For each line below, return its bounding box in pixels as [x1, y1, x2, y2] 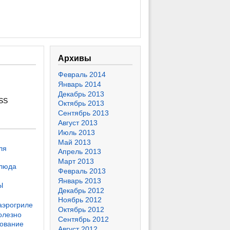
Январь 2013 [58, 176, 101, 185]
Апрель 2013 [58, 147, 101, 156]
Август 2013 [58, 118, 98, 127]
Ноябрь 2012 [58, 196, 102, 204]
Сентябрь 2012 [58, 215, 109, 223]
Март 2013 [58, 157, 94, 166]
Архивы [58, 54, 91, 63]
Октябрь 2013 [58, 99, 104, 108]
